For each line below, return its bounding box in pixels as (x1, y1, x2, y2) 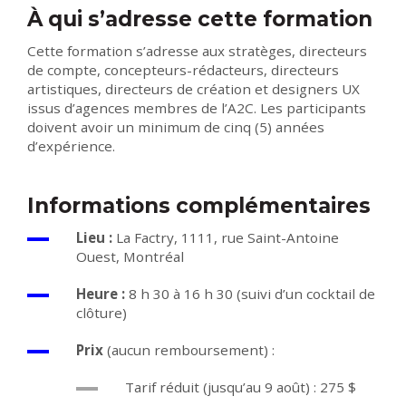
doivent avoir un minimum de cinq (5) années (27, 118, 324, 137)
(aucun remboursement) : (103, 341, 275, 360)
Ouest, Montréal (76, 247, 184, 266)
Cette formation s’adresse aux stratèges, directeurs (27, 42, 367, 61)
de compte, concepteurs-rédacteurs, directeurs (27, 61, 339, 80)
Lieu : (76, 228, 112, 247)
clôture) (76, 304, 127, 323)
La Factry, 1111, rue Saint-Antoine (112, 228, 339, 247)
